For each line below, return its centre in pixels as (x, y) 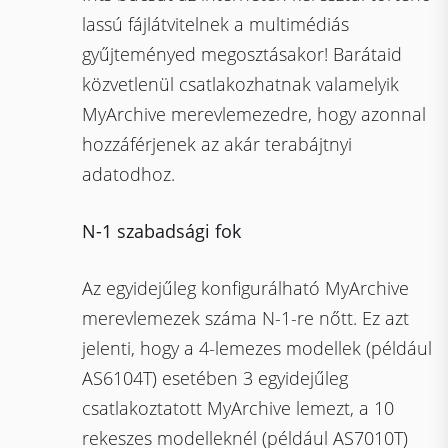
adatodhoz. (129, 174)
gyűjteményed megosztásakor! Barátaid (242, 54)
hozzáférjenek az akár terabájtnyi (217, 144)
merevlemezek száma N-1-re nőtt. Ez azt (246, 318)
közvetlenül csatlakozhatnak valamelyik (241, 84)
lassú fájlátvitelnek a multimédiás (216, 24)
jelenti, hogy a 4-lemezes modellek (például (257, 348)
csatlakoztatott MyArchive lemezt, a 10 (238, 408)
